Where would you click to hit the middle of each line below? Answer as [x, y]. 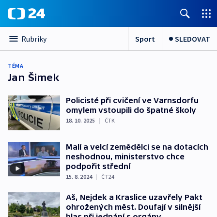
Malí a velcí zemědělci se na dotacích [137, 147]
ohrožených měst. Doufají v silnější [133, 207]
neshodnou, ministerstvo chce [125, 156]
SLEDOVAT [193, 39]
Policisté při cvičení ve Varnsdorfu [132, 100]
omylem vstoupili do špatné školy [131, 110]
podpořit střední [98, 166]
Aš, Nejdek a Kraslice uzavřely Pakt [134, 197]
